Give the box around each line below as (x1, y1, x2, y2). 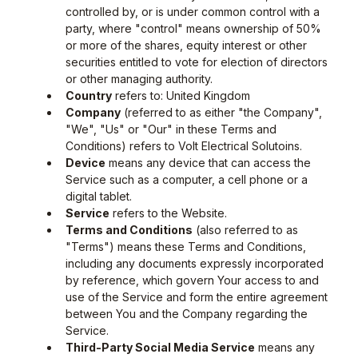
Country (66, 89, 112, 102)
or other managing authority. (66, 72, 213, 86)
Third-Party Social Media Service (66, 340, 255, 354)
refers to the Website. (109, 206, 227, 220)
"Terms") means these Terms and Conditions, (66, 240, 306, 253)
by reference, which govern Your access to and (66, 273, 319, 287)
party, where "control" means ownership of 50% (66, 22, 321, 35)
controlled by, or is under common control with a (66, 5, 320, 18)
